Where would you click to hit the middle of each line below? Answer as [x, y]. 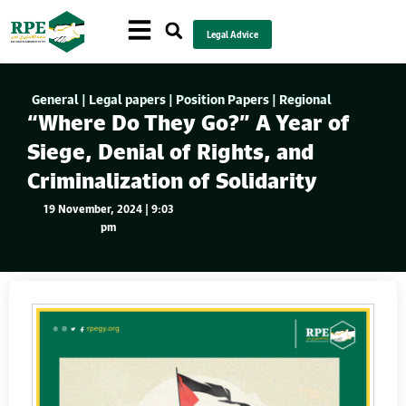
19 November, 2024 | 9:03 [108, 208]
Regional [305, 99]
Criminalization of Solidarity [172, 180]
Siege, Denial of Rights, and [170, 151]
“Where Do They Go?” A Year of [188, 122]
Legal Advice [233, 34]
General [55, 99]
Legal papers [127, 99]
